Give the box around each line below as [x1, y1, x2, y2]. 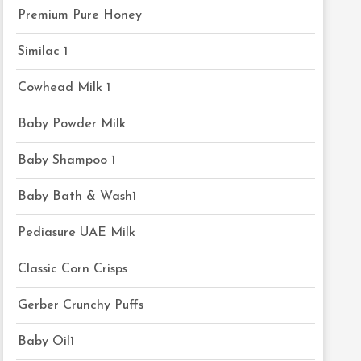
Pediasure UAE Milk [18, 226, 136, 239]
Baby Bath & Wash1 [18, 190, 137, 203]
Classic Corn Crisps [18, 263, 128, 276]
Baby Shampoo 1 [18, 154, 116, 167]
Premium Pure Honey [18, 9, 143, 22]
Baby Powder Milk [18, 118, 127, 131]
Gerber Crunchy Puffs [18, 299, 144, 312]
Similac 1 [18, 45, 68, 58]
